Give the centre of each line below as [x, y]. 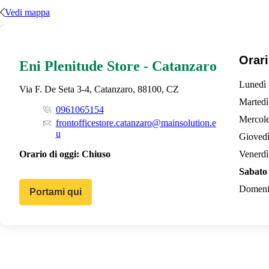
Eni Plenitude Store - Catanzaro [118, 66]
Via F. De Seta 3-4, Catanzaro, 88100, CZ [99, 89]
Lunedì [252, 85]
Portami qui [56, 192]
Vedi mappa [27, 12]
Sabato [253, 172]
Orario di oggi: [49, 154]
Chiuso [96, 154]
